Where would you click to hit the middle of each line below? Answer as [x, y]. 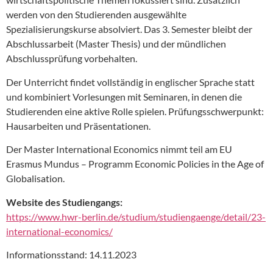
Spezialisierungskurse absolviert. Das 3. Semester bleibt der [129, 29]
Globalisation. [35, 179]
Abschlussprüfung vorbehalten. [72, 58]
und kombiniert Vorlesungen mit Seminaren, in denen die [124, 96]
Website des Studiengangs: [64, 202]
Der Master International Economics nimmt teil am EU [119, 149]
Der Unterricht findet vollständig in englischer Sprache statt [130, 82]
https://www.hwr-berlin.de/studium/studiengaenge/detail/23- [136, 216]
